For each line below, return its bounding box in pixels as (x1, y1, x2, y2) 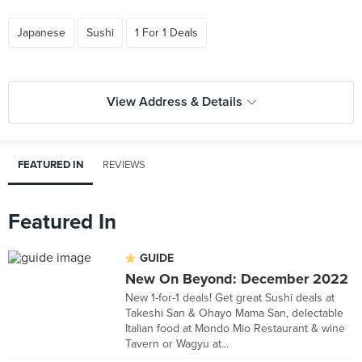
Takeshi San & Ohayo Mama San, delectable (125, 306, 343, 320)
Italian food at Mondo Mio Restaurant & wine (125, 322, 345, 335)
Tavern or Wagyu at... (125, 337, 229, 351)
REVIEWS (103, 158, 145, 171)
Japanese (17, 26, 65, 40)
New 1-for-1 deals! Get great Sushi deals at (125, 291, 335, 305)
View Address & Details (106, 94, 242, 110)
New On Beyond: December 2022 (125, 270, 348, 288)
